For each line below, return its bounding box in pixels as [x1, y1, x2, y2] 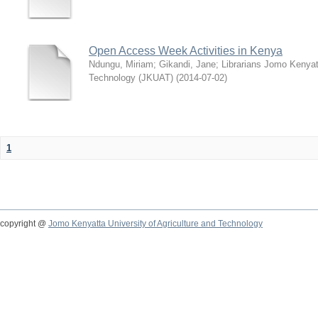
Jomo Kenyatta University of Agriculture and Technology [48, 219, 263, 229]
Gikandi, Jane [159, 59, 216, 70]
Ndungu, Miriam [89, 59, 153, 70]
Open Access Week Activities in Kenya [89, 45, 283, 57]
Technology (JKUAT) [89, 72, 173, 83]
